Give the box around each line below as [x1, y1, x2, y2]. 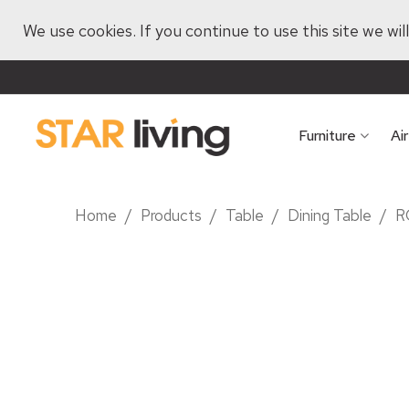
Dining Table [288, 205, 372, 225]
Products [141, 205, 203, 225]
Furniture [299, 126, 356, 145]
